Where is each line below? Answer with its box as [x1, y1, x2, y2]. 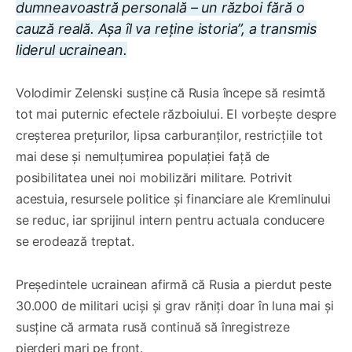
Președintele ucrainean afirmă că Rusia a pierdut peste [16, 276, 332, 292]
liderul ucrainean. [16, 41, 127, 58]
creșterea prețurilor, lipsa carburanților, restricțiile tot [16, 126, 323, 143]
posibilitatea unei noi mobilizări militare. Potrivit [16, 169, 292, 185]
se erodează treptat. [16, 233, 134, 249]
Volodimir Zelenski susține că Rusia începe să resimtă [16, 84, 325, 101]
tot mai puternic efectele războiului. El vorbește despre [16, 105, 336, 122]
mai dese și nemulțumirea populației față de [16, 148, 270, 164]
